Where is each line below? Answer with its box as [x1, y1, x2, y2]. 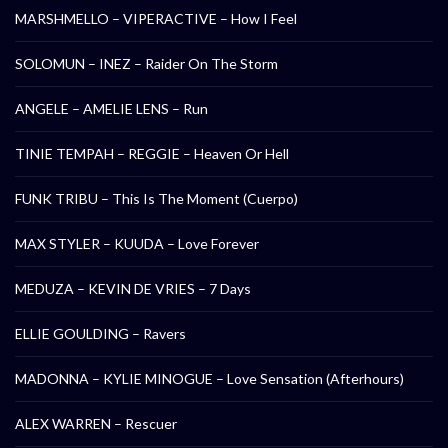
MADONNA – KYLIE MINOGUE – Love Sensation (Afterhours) [15, 370, 404, 388]
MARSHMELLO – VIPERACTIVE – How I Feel [15, 10, 297, 28]
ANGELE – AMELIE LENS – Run [15, 100, 208, 118]
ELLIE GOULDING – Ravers [15, 325, 186, 343]
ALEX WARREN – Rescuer [15, 415, 177, 433]
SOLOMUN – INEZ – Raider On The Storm [15, 55, 278, 73]
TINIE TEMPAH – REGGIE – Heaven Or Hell [15, 145, 289, 163]
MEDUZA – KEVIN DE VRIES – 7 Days [15, 280, 251, 298]
